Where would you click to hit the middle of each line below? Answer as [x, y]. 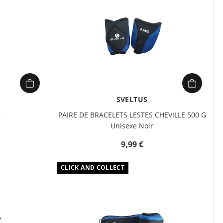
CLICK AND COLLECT [93, 167]
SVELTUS [132, 99]
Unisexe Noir [132, 126]
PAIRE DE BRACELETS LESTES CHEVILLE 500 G [132, 115]
